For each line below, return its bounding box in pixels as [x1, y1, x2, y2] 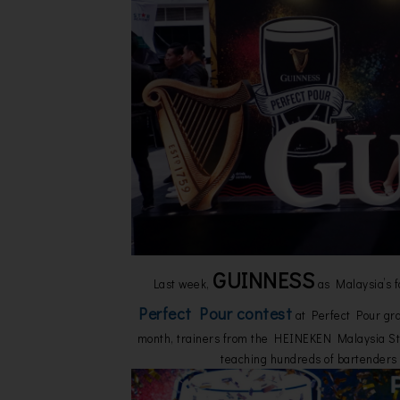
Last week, [153, 276, 212, 292]
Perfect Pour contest [138, 303, 292, 325]
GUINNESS [212, 266, 314, 295]
